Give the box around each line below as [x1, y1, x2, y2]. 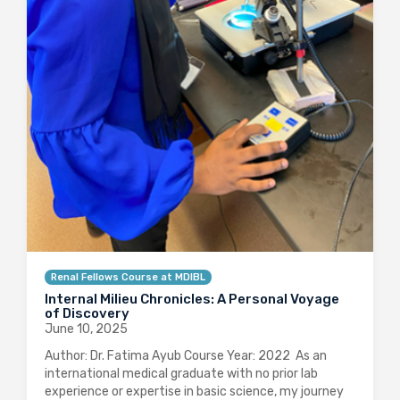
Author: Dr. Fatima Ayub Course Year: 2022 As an [45, 348, 327, 364]
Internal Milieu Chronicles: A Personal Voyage [45, 291, 339, 308]
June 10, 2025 [45, 321, 128, 337]
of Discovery [45, 305, 129, 322]
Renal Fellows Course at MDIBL [51, 271, 205, 284]
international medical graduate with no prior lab [45, 366, 318, 382]
